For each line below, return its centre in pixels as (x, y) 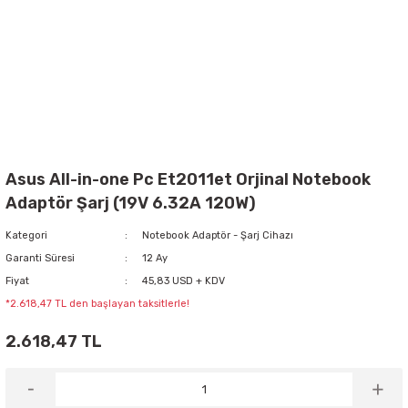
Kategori (26, 235)
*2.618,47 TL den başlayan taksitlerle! (97, 304)
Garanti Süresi (40, 258)
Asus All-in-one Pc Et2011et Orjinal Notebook (188, 179)
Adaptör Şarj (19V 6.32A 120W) (131, 203)
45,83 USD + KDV (183, 281)
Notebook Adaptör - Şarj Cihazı (217, 235)
